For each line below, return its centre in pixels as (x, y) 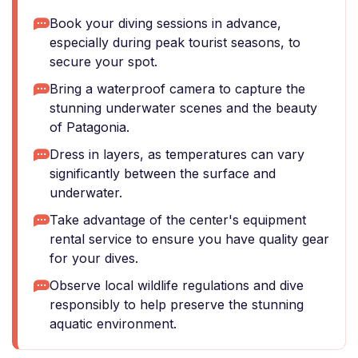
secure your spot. (103, 62)
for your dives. (94, 258)
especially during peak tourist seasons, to (175, 42)
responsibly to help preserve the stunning (177, 304)
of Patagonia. (89, 127)
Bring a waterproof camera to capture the (177, 89)
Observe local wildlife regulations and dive (177, 285)
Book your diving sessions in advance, (165, 23)
